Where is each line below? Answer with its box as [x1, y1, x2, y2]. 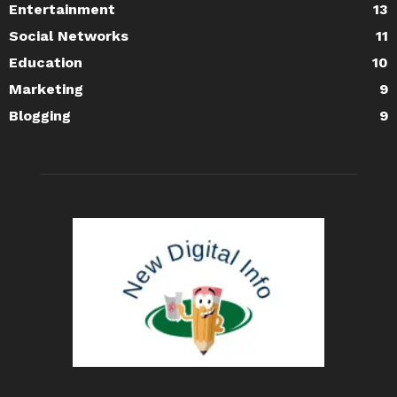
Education [9, 54, 82, 71]
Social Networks [9, 27, 128, 44]
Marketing [9, 81, 83, 97]
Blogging [9, 107, 71, 124]
